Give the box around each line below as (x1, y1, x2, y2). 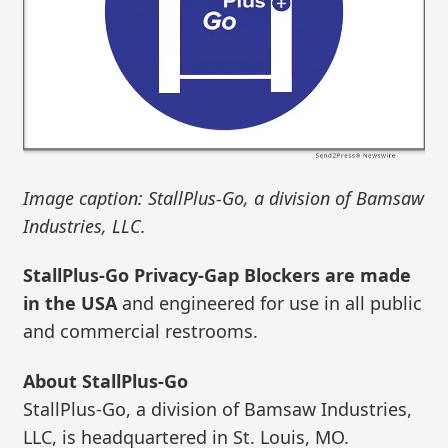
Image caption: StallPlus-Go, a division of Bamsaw (23, 185, 425, 210)
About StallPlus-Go (23, 369, 189, 394)
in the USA (23, 291, 118, 316)
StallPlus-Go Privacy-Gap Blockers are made (23, 263, 412, 288)
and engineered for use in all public (117, 291, 423, 316)
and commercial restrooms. (23, 319, 259, 344)
